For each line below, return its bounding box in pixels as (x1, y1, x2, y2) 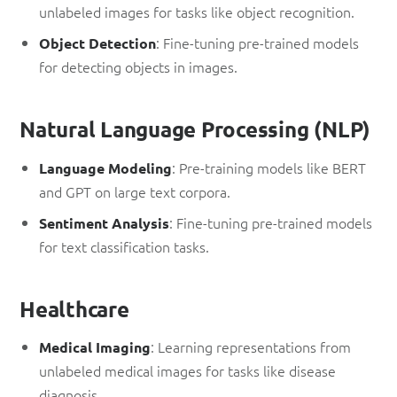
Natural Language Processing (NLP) (19, 115, 371, 144)
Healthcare (19, 294, 129, 323)
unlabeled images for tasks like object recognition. (39, 2, 355, 22)
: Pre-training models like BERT (172, 157, 367, 177)
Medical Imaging (39, 338, 152, 357)
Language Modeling (39, 158, 173, 177)
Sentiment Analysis (39, 213, 170, 232)
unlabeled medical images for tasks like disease (39, 361, 337, 381)
